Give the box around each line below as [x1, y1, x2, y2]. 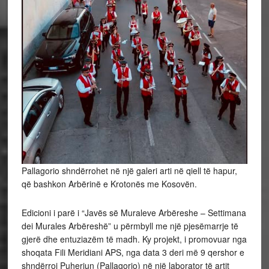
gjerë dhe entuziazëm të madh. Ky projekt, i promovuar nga [21, 232, 247, 245]
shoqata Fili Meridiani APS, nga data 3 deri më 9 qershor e [21, 246, 244, 258]
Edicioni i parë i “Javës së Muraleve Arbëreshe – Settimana [21, 206, 246, 219]
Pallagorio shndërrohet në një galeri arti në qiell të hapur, [21, 164, 237, 177]
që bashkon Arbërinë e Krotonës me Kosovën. [21, 177, 197, 190]
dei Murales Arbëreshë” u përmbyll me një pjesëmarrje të [21, 219, 238, 232]
